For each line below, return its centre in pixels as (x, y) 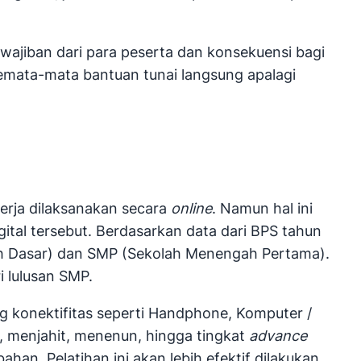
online (191, 209)
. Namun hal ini (262, 209)
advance (278, 336)
